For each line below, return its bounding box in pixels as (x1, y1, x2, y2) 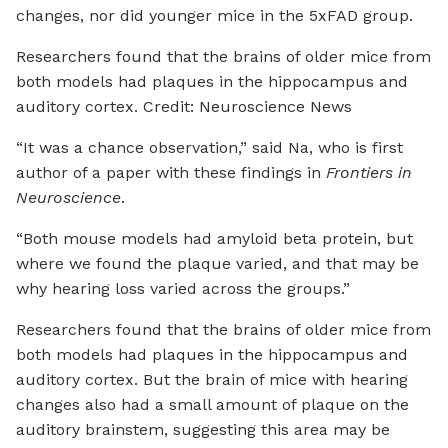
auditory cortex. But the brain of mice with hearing (16, 369, 408, 389)
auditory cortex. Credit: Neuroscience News (16, 96, 352, 116)
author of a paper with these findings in (16, 162, 326, 182)
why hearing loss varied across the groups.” (16, 278, 350, 298)
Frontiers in (326, 162, 412, 182)
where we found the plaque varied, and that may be (16, 253, 419, 273)
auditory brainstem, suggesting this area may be (16, 419, 390, 439)
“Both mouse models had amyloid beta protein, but (16, 228, 413, 248)
